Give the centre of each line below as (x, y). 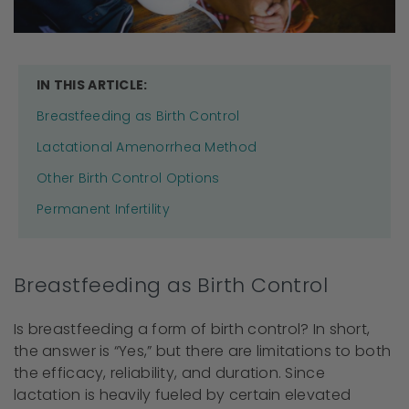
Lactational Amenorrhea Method (147, 147)
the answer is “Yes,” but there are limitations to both (203, 351)
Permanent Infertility (103, 210)
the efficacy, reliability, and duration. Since (169, 373)
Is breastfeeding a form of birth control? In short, (192, 330)
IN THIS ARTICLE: (92, 85)
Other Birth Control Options (128, 178)
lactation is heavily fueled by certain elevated (183, 395)
